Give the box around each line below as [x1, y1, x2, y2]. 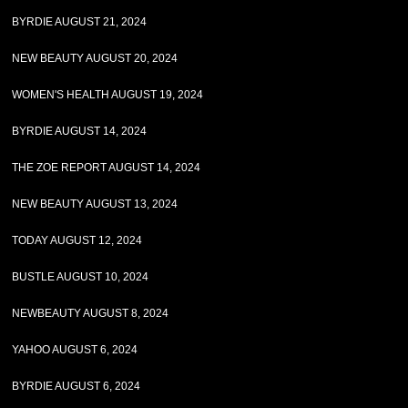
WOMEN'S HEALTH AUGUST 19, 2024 [12, 88, 204, 101]
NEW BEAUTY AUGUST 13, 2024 [12, 198, 178, 210]
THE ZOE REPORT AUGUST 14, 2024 [12, 161, 201, 174]
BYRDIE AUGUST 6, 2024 [12, 380, 141, 393]
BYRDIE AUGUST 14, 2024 [12, 125, 148, 138]
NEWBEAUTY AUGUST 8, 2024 [12, 307, 169, 320]
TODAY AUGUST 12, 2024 [12, 234, 143, 247]
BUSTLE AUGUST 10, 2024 [12, 270, 149, 283]
